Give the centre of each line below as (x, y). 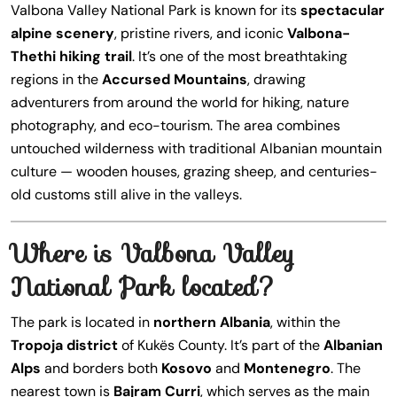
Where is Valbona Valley (152, 253)
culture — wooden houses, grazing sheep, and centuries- (194, 171)
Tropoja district (64, 345)
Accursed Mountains (175, 79)
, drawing (276, 79)
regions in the (56, 79)
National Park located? (144, 287)
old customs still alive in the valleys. (126, 195)
